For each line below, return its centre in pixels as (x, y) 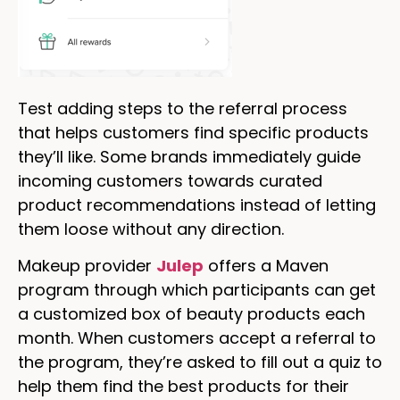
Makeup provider (87, 265)
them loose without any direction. (151, 229)
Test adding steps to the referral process (183, 108)
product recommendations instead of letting (197, 204)
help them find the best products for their (183, 386)
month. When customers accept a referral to (197, 337)
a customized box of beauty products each (192, 313)
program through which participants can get (197, 289)
